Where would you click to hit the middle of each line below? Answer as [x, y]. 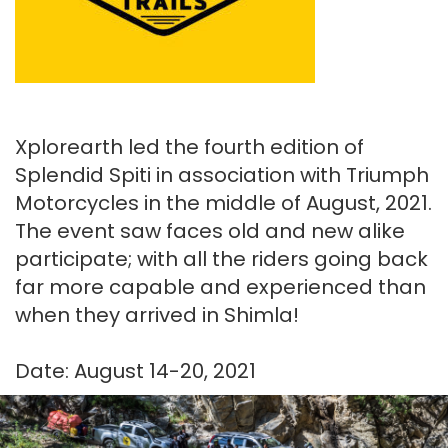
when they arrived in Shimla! [157, 315]
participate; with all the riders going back [221, 259]
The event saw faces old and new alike [210, 231]
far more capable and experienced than [220, 287]
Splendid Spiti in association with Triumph [222, 175]
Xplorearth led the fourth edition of [189, 147]
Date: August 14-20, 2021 [135, 371]
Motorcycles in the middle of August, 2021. [223, 203]
